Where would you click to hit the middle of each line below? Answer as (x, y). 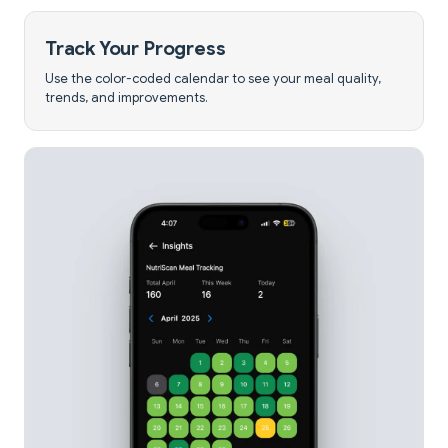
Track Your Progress (135, 48)
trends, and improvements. (126, 98)
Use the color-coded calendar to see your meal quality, (213, 79)
